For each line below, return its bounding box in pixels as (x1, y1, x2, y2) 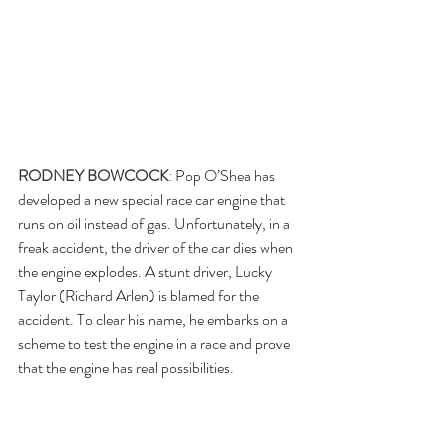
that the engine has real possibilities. (18, 355, 234, 379)
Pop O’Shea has (175, 163, 278, 187)
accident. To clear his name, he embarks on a (18, 307, 291, 331)
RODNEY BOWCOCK (18, 163, 168, 187)
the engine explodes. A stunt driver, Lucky (18, 259, 275, 283)
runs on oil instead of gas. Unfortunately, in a (18, 211, 293, 235)
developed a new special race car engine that (18, 187, 288, 211)
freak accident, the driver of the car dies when (18, 235, 296, 259)
